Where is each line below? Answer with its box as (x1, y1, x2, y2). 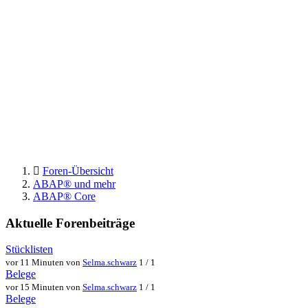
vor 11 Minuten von (5, 257, 82, 268)
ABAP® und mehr (33, 177, 115, 190)
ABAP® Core (33, 190, 96, 202)
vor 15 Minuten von (5, 282, 82, 293)
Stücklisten (5, 243, 53, 256)
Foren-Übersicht (43, 164, 113, 177)
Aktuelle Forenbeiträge (5, 215, 135, 230)
